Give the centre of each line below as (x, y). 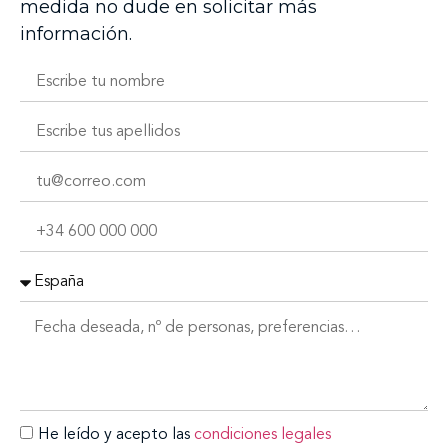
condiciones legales (262, 434)
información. (76, 33)
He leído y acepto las (116, 434)
